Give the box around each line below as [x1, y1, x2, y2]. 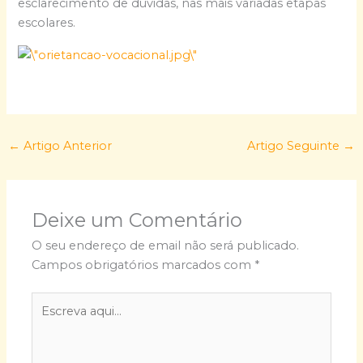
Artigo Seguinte [247, 138, 344, 153]
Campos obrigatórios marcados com [32, 257, 255, 272]
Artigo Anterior [19, 138, 112, 153]
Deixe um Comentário [32, 207, 243, 232]
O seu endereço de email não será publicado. [32, 237, 300, 253]
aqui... [31, 313, 63, 328]
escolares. [18, 15, 76, 31]
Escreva [31, 293, 77, 309]
